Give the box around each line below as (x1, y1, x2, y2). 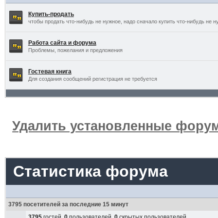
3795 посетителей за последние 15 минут (8, 201, 128, 208)
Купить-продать (28, 11, 74, 18)
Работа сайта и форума (28, 39, 96, 46)
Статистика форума (13, 163, 168, 180)
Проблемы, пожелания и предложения (28, 47, 123, 53)
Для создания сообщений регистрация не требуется (28, 76, 157, 82)
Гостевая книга (28, 68, 72, 75)
